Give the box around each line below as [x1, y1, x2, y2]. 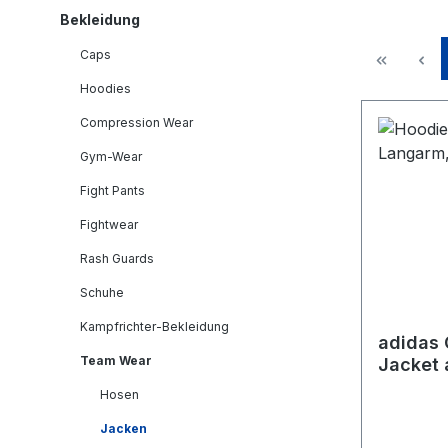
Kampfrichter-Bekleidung [80, 319, 229, 334]
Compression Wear [80, 115, 193, 130]
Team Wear [80, 353, 152, 368]
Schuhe [80, 285, 124, 300]
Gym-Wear [80, 149, 142, 164]
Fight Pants [80, 183, 145, 198]
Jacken [100, 421, 147, 436]
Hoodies [80, 81, 131, 96]
